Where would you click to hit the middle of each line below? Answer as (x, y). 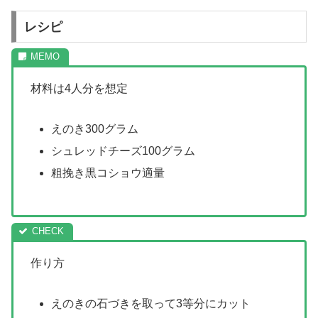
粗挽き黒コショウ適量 (108, 173)
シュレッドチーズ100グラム (124, 151)
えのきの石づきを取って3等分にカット (151, 304)
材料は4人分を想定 (79, 89)
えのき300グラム (95, 129)
